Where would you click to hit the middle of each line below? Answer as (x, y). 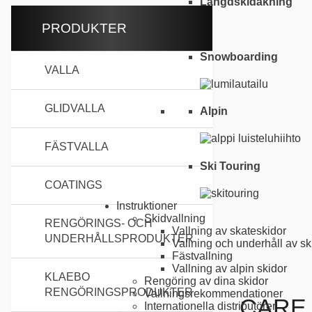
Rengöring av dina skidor (206, 281)
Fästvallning (202, 256)
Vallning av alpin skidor (229, 268)
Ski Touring (230, 166)
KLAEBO (67, 277)
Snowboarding (239, 56)
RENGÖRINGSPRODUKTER (119, 292)
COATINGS (73, 185)
